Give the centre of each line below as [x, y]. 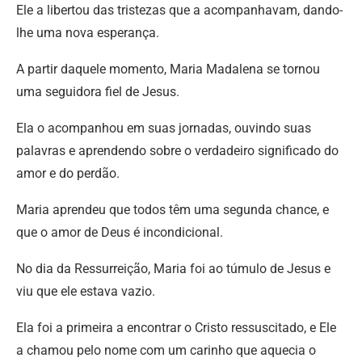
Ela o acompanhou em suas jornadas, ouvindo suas [164, 128]
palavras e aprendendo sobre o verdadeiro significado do [177, 151]
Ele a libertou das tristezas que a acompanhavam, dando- [179, 11]
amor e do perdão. [68, 174]
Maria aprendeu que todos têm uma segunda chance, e [173, 210]
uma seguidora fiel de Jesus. [98, 92]
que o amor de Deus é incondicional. [120, 233]
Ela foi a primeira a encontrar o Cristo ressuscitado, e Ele [176, 328]
